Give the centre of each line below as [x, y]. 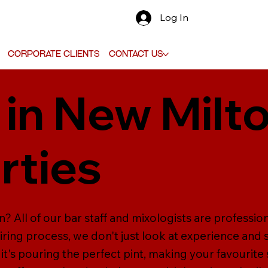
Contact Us [135, 54]
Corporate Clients [53, 54]
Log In [174, 18]
